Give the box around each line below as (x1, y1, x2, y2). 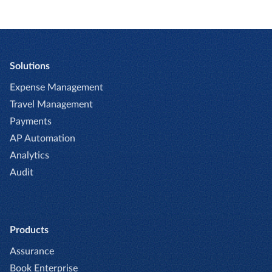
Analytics (10, 150, 49, 160)
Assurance (10, 246, 54, 256)
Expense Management (10, 82, 103, 92)
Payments (10, 116, 52, 126)
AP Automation (10, 133, 75, 143)
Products (10, 225, 49, 235)
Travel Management (10, 99, 93, 109)
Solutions (10, 61, 50, 71)
